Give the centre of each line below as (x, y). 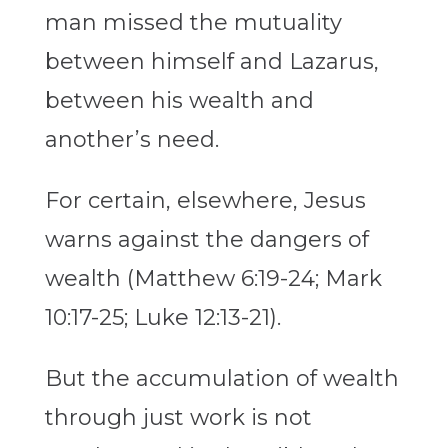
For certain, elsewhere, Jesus (205, 201)
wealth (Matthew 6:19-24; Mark (213, 279)
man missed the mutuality (193, 23)
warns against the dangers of (206, 240)
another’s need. (131, 140)
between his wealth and (179, 101)
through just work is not (178, 418)
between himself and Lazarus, (211, 62)
